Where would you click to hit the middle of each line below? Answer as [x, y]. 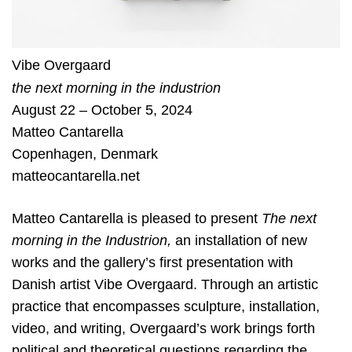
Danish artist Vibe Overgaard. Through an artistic [165, 284]
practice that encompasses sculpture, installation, [166, 306]
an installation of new [239, 240]
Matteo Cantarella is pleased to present [137, 218]
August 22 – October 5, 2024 [102, 110]
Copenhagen [52, 154]
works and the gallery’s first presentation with [152, 262]
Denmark [129, 154]
